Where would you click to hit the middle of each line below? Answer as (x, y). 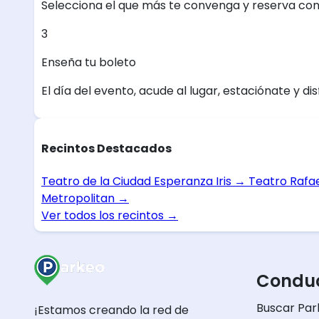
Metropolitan (79, 198)
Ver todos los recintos (104, 215)
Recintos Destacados (106, 149)
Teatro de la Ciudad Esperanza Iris (138, 181)
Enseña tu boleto (89, 63)
